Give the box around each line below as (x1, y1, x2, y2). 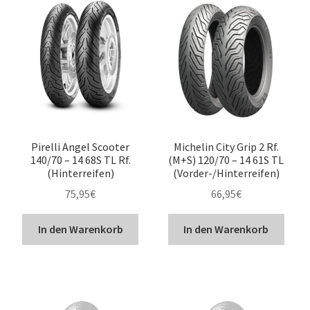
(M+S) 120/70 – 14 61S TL (168, 152, 284, 167)
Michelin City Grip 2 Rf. (173, 139, 279, 154)
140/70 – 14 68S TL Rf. (30, 152, 131, 167)
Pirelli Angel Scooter (31, 139, 130, 154)
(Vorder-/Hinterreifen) (172, 165, 280, 180)
